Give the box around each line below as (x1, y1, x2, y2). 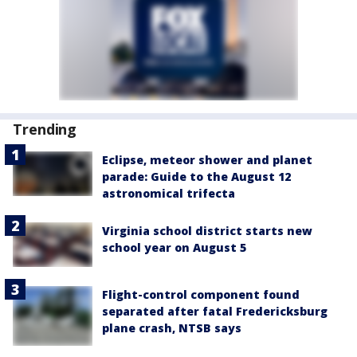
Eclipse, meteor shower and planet (102, 152, 312, 167)
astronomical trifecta (102, 186, 235, 201)
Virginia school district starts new (102, 223, 312, 238)
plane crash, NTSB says (102, 320, 241, 336)
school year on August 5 (102, 240, 246, 255)
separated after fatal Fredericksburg (102, 304, 328, 320)
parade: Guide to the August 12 (102, 169, 291, 184)
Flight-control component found (102, 287, 300, 303)
